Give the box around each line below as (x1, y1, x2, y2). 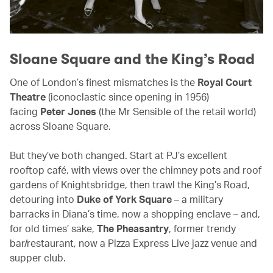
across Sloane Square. (10, 119, 111, 132)
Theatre (10, 90, 46, 103)
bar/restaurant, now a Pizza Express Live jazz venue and (10, 236, 257, 249)
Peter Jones (40, 104, 96, 118)
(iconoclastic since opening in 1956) (46, 90, 209, 103)
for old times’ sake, (10, 221, 97, 235)
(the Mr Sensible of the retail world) (96, 104, 256, 118)
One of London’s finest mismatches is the (10, 75, 197, 88)
